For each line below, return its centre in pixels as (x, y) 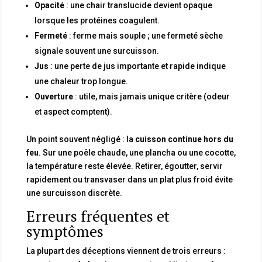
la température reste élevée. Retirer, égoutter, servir (124, 166)
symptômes (65, 231)
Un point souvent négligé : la (80, 139)
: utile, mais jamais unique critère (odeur (151, 96)
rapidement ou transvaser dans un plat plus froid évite (129, 179)
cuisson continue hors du (184, 139)
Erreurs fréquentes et (98, 216)
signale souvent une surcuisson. (96, 51)
